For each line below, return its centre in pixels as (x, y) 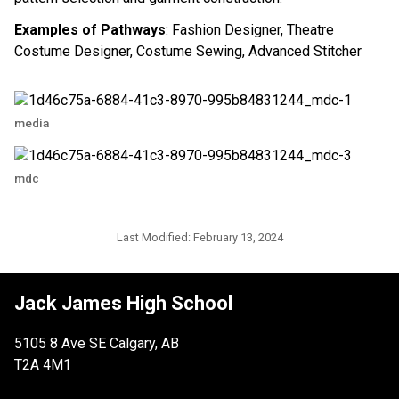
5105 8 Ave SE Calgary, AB (97, 343)
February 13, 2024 (238, 237)
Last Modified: (155, 237)
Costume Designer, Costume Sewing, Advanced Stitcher (188, 51)
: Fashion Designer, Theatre (250, 29)
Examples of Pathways (90, 29)
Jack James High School (123, 303)
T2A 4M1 (43, 364)
